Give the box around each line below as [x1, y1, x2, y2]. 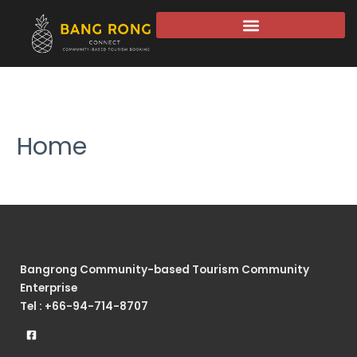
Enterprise [20, 280, 77, 296]
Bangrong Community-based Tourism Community [20, 261, 309, 277]
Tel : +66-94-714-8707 [20, 298, 148, 314]
